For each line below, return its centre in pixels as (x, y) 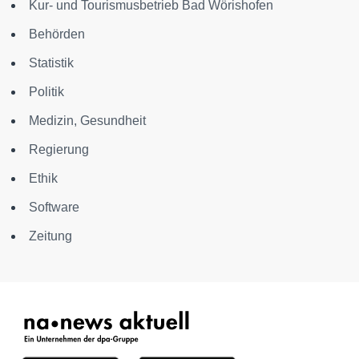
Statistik (51, 63)
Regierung (59, 149)
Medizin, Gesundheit (87, 120)
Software (54, 207)
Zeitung (50, 236)
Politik (46, 91)
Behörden (57, 34)
